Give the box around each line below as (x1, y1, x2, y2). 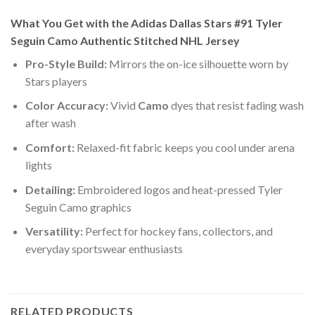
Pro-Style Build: (25, 56, 107, 70)
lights (25, 158, 52, 172)
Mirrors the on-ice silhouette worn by (106, 56, 288, 70)
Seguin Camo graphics (25, 200, 131, 214)
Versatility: (25, 224, 83, 238)
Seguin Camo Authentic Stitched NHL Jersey (11, 33, 240, 47)
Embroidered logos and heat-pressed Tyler (75, 182, 283, 196)
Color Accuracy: (25, 98, 108, 112)
